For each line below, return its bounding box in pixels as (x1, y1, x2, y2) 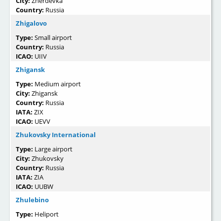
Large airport (35, 145, 73, 154)
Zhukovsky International (16, 130, 96, 140)
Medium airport (35, 79, 81, 89)
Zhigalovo (16, 19, 47, 28)
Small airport (35, 33, 72, 42)
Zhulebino (16, 195, 49, 205)
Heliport (35, 210, 59, 219)
